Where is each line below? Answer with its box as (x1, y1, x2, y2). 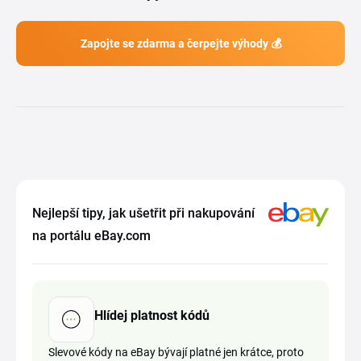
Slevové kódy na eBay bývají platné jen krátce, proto (48, 346, 304, 359)
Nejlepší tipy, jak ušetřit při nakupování (32, 205, 255, 221)
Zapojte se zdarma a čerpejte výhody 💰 (80, 37, 281, 50)
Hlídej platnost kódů (94, 307, 210, 323)
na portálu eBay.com (32, 228, 151, 243)
